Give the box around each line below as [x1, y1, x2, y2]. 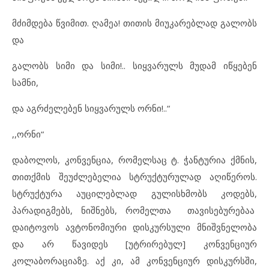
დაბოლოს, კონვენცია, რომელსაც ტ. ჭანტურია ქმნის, [12, 153, 257, 166]
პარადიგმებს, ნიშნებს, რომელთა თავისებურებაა [12, 204, 257, 216]
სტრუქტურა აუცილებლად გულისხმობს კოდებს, [12, 187, 257, 199]
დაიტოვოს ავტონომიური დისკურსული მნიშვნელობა [12, 220, 257, 233]
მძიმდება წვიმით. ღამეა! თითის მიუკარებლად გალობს [12, 16, 257, 29]
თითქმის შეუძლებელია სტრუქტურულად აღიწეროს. [12, 170, 257, 183]
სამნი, [12, 76, 38, 88]
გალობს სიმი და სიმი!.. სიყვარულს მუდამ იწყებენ [12, 59, 257, 71]
